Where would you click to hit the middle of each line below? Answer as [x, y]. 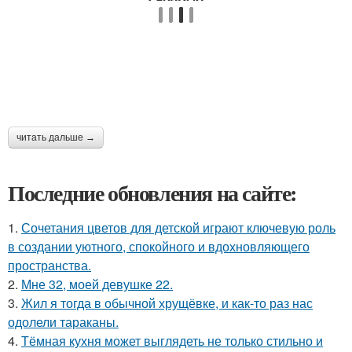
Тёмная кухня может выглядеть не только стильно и [172, 340]
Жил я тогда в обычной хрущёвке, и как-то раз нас [167, 302]
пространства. [49, 265]
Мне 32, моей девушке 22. [97, 284]
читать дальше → [56, 137]
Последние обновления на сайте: [152, 192]
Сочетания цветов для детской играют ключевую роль [178, 227]
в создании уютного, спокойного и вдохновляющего [159, 246]
